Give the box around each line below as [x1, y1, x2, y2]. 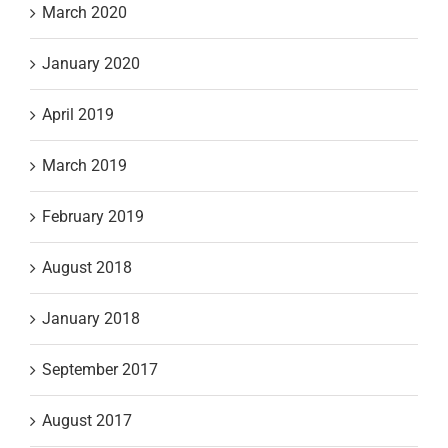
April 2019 [42, 104, 114, 124]
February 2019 [42, 206, 144, 226]
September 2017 [42, 359, 158, 379]
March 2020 [42, 2, 127, 22]
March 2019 [42, 155, 127, 175]
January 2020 [42, 53, 140, 73]
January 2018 [42, 308, 140, 328]
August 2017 [42, 410, 132, 430]
